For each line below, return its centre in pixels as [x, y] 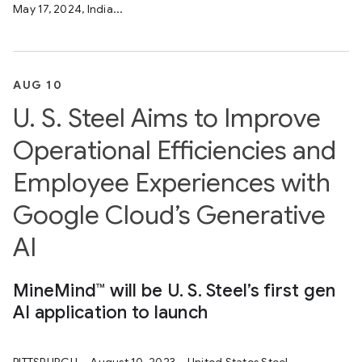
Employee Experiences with [172, 182]
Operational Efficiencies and [175, 150]
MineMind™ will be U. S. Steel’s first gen [175, 290]
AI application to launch [110, 312]
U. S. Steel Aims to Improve [167, 118]
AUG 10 [38, 84]
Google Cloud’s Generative [169, 215]
